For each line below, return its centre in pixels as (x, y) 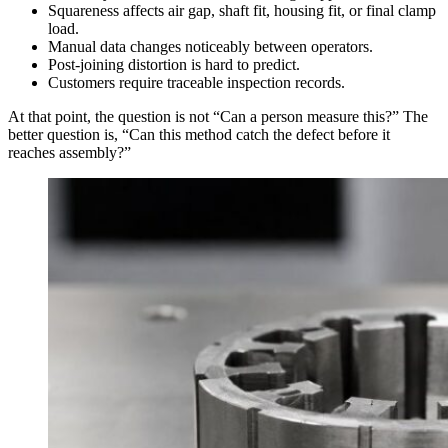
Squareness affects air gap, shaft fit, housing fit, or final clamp (242, 11)
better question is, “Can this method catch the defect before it (199, 135)
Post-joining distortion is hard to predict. (174, 65)
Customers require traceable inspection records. (196, 83)
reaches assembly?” (69, 153)
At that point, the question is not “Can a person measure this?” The (218, 117)
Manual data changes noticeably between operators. (210, 47)
